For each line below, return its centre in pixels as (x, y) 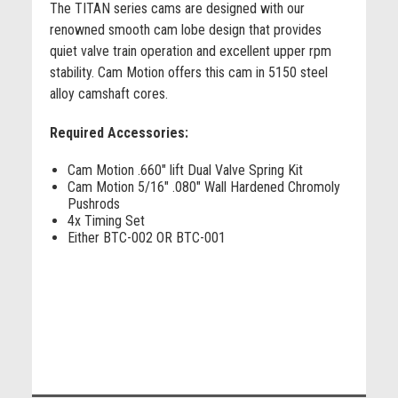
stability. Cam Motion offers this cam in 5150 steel (188, 73)
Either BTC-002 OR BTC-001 (146, 238)
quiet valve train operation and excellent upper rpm (190, 52)
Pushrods (93, 204)
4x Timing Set (106, 221)
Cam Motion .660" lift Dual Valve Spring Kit (185, 171)
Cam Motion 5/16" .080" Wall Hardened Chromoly (203, 187)
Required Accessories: (119, 133)
